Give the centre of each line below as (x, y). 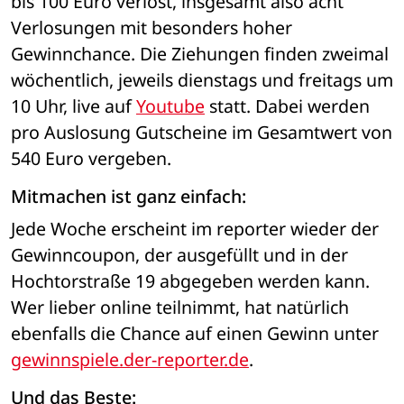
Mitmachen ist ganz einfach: (131, 197)
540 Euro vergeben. (93, 159)
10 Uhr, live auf (73, 106)
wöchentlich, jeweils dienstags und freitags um (202, 80)
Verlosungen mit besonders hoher (151, 28)
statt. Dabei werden (287, 106)
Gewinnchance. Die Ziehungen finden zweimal (200, 54)
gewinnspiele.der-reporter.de (130, 359)
